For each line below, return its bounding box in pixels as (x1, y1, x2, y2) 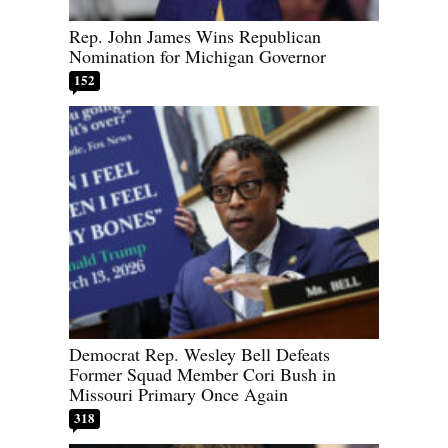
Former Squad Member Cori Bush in (69, 361, 336, 386)
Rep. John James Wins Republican (69, 24, 321, 49)
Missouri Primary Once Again (69, 381, 288, 406)
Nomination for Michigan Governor (69, 44, 326, 69)
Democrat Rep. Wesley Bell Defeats (69, 341, 330, 366)
